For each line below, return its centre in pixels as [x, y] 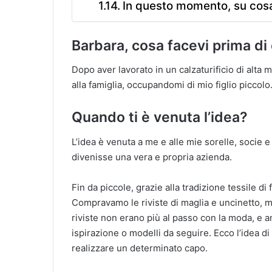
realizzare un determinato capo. [140, 248]
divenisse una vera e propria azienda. [152, 157]
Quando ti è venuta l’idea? [160, 117]
